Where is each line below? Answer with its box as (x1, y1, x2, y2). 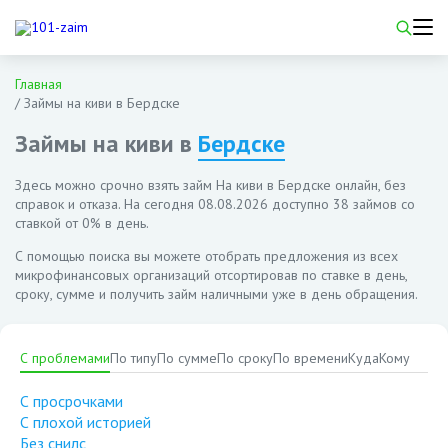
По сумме (157, 349, 217, 367)
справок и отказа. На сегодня (15, 195, 198, 213)
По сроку (217, 349, 273, 367)
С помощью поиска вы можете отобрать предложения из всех (15, 247, 398, 265)
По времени (273, 349, 348, 367)
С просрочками (20, 391, 123, 411)
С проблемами (20, 349, 110, 367)
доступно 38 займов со (268, 195, 415, 213)
